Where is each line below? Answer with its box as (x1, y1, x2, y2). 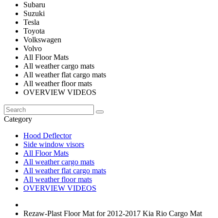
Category (4, 115, 32, 123)
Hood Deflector (23, 131, 72, 140)
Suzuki (23, 9, 45, 18)
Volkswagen (23, 36, 61, 44)
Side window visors (23, 140, 84, 148)
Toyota (23, 27, 45, 35)
